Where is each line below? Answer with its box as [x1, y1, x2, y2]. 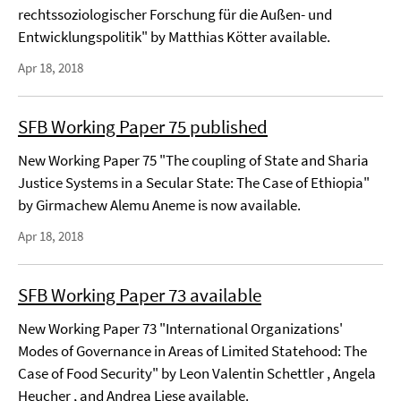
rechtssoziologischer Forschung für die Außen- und [18, 4, 332, 24]
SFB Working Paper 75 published [18, 115, 268, 139]
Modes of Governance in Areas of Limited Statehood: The [18, 341, 367, 361]
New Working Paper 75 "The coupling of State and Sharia [18, 150, 369, 170]
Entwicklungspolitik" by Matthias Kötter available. [18, 27, 330, 47]
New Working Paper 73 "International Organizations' [18, 319, 343, 338]
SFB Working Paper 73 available [18, 283, 261, 307]
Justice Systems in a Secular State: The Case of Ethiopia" [18, 173, 370, 192]
